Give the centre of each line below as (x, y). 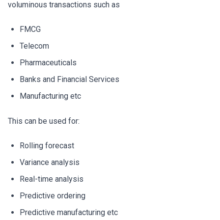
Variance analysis (50, 162)
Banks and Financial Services (69, 79)
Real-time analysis (52, 179)
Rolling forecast (47, 145)
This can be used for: (44, 121)
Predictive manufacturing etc (69, 212)
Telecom (34, 46)
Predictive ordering (53, 195)
